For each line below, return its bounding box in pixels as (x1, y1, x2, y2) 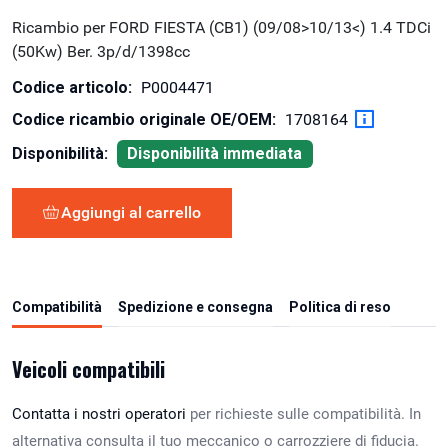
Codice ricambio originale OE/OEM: (12, 109, 276, 129)
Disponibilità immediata (127, 143, 303, 163)
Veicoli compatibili (12, 353, 165, 384)
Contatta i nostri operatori (12, 404, 186, 423)
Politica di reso (289, 298, 391, 315)
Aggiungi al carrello (61, 202, 201, 222)
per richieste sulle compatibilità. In (186, 404, 421, 423)
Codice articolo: (12, 77, 132, 97)
